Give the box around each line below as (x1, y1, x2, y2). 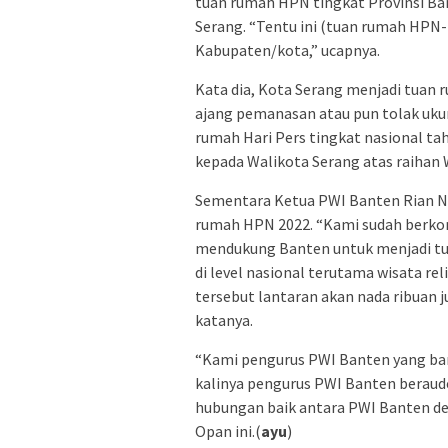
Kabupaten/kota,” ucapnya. (195, 39, 380, 60)
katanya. (195, 309, 253, 330)
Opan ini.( (195, 420, 261, 441)
